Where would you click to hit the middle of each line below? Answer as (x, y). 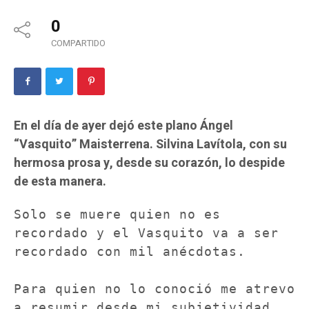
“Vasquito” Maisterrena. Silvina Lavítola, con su (150, 144)
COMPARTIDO (78, 43)
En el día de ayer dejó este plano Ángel (123, 126)
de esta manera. (60, 181)
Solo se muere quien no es (117, 214)
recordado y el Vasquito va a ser (146, 232)
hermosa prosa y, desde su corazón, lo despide (149, 163)
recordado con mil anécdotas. (130, 251)
